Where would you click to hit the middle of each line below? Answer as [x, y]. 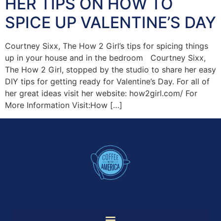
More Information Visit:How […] [64, 105]
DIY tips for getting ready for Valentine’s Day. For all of [107, 82]
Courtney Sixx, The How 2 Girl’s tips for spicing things [107, 46]
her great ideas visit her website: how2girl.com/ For [101, 93]
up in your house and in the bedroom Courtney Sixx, [105, 58]
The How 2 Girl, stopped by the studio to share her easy [110, 70]
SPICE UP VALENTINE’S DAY [110, 23]
